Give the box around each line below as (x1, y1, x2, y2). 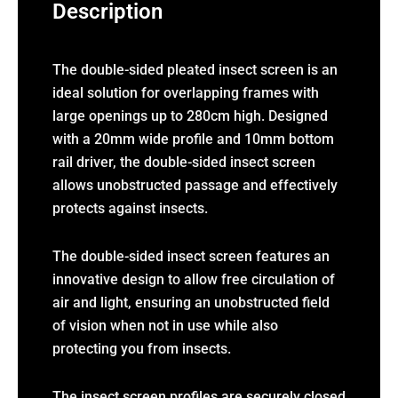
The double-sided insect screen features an (52, 247, 330, 265)
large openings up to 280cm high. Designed (52, 107, 328, 124)
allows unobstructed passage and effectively (52, 176, 338, 194)
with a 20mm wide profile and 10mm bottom (52, 130, 334, 147)
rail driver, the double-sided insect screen (52, 153, 315, 171)
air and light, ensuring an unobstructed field (52, 293, 330, 311)
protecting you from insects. (52, 339, 231, 357)
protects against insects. (52, 199, 208, 217)
